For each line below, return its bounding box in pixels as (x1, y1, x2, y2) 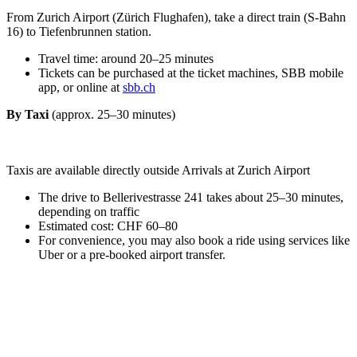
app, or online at (38, 80, 123, 94)
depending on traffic (38, 205, 139, 218)
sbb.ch (123, 80, 155, 94)
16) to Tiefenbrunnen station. (6, 25, 151, 38)
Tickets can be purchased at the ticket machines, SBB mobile (38, 66, 343, 80)
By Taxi (6, 108, 52, 121)
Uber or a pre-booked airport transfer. (38, 248, 226, 261)
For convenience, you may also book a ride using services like (38, 233, 350, 247)
